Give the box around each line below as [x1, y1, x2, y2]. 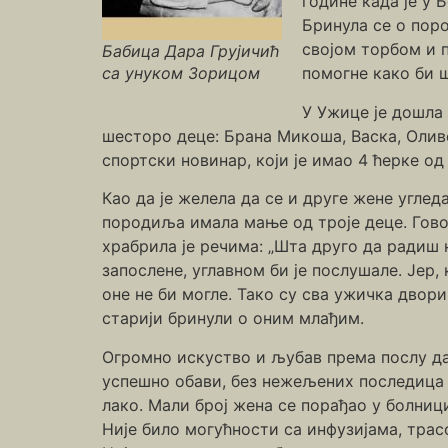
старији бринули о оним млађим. [102, 308, 364, 329]
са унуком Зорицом [102, 63, 260, 83]
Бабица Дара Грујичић [102, 41, 279, 61]
